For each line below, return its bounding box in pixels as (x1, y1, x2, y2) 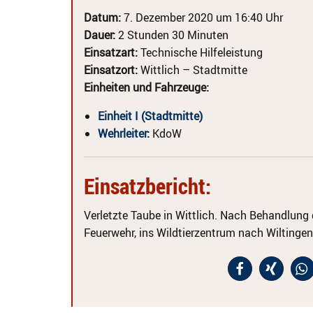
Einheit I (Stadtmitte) (98, 108, 203, 124)
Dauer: (84, 27, 115, 43)
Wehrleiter (98, 126, 147, 141)
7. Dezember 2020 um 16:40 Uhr (121, 10, 283, 25)
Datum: (84, 10, 121, 25)
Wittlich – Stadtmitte (138, 62, 247, 78)
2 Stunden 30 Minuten (115, 27, 228, 43)
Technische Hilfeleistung (138, 45, 263, 60)
